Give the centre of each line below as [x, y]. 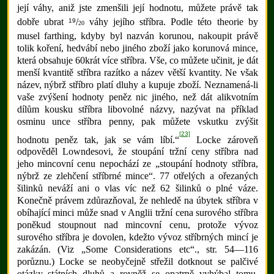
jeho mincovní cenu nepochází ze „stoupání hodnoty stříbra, [137, 164]
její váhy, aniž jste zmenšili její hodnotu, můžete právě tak [137, 8]
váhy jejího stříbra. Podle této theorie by [171, 22]
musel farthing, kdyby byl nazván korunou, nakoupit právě [137, 35]
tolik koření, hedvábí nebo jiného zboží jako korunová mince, [137, 48]
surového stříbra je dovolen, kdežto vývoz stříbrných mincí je [137, 237]
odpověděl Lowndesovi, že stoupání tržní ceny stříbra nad [137, 152]
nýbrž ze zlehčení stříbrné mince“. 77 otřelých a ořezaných [137, 176]
